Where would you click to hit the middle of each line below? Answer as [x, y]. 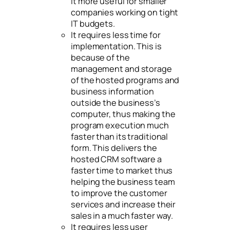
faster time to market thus [122, 170]
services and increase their [123, 204]
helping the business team [123, 181]
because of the [100, 57]
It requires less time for [116, 35]
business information [112, 91]
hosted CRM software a [116, 159]
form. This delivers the [114, 148]
